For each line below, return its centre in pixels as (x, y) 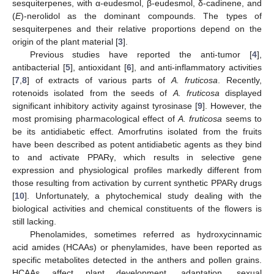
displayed (240, 93)
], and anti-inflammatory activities (197, 67)
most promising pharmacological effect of (95, 118)
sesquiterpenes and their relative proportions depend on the (137, 28)
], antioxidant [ (98, 67)
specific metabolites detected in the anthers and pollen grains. (137, 260)
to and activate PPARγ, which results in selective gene (137, 157)
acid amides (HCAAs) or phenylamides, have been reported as (137, 247)
